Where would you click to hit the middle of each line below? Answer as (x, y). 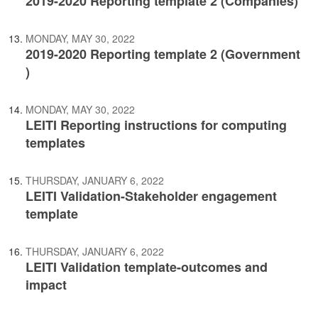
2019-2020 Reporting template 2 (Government (163, 54)
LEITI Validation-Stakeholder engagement (151, 196)
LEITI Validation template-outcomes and (147, 267)
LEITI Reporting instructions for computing (156, 125)
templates (55, 143)
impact (46, 285)
